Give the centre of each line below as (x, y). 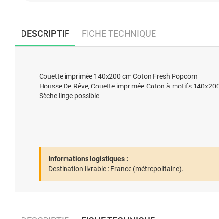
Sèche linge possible (69, 96)
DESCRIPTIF (45, 33)
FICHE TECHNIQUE (119, 33)
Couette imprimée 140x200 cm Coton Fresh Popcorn (118, 76)
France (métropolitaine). (146, 169)
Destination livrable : (79, 169)
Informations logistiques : (88, 159)
